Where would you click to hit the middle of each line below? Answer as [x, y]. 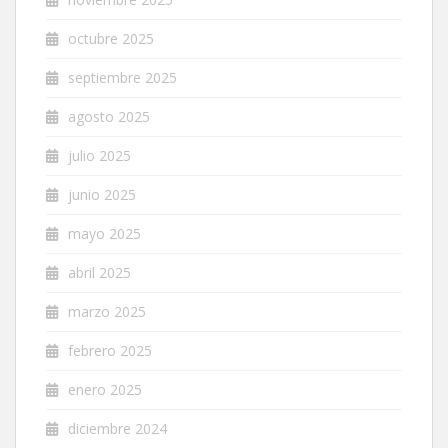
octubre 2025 [111, 38]
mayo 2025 [104, 233]
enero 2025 [105, 389]
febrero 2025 [110, 350]
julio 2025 [99, 155]
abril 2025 [99, 272]
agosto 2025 [109, 116]
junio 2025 [102, 194]
